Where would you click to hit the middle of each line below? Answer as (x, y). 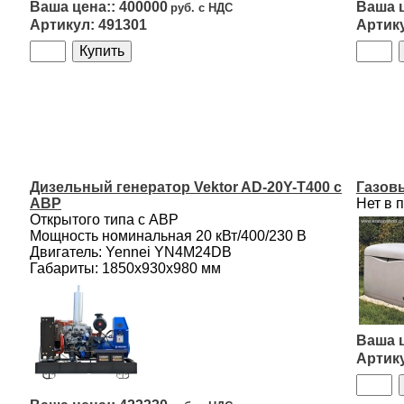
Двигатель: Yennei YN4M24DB (131, 252)
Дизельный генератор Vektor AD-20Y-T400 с (186, 187)
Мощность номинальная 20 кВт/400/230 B (168, 236)
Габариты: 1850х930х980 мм (125, 268)
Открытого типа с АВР (104, 220)
